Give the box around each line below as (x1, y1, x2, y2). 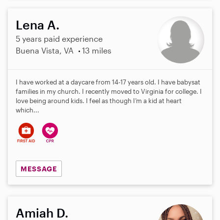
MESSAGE (20, 164, 57, 173)
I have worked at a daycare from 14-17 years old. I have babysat (16, 78, 200, 86)
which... (16, 106, 39, 114)
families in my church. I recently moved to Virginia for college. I (16, 87, 202, 95)
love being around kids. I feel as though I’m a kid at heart (16, 96, 182, 105)
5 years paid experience (16, 33, 103, 43)
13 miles (82, 45, 111, 55)
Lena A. (16, 17, 59, 32)
